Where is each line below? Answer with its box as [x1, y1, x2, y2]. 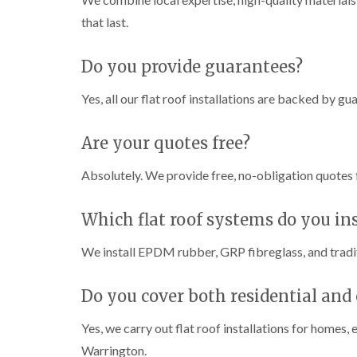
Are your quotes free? [81, 133, 250, 153]
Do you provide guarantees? [81, 57, 303, 76]
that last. [81, 14, 128, 29]
